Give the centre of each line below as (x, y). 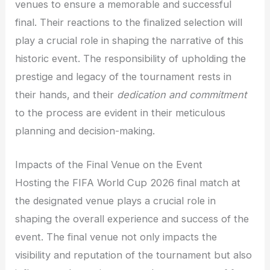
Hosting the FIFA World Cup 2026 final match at (128, 183)
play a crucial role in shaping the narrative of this (130, 41)
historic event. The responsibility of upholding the (131, 59)
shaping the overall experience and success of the (132, 219)
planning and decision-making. (85, 131)
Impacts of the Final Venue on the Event (109, 165)
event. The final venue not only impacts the (116, 237)
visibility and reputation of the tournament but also (134, 255)
